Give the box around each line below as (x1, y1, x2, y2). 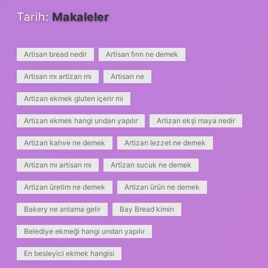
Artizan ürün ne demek (124, 182, 200, 192)
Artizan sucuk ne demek (111, 160, 191, 170)
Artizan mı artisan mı (24, 160, 92, 170)
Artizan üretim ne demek (24, 182, 105, 192)
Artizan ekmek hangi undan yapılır (24, 116, 138, 126)
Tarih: (17, 10, 52, 25)
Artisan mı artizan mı (24, 72, 92, 81)
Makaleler (51, 10, 109, 25)
